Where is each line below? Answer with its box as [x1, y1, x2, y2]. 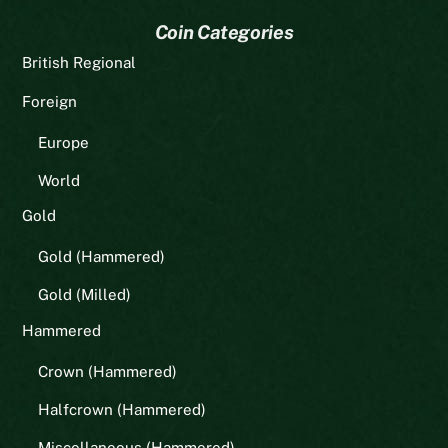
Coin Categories [154, 21, 294, 44]
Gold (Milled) [37, 286, 131, 304]
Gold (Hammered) [37, 248, 165, 266]
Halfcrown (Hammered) [37, 400, 206, 418]
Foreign [22, 92, 78, 110]
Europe [37, 133, 89, 151]
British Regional [22, 54, 137, 72]
